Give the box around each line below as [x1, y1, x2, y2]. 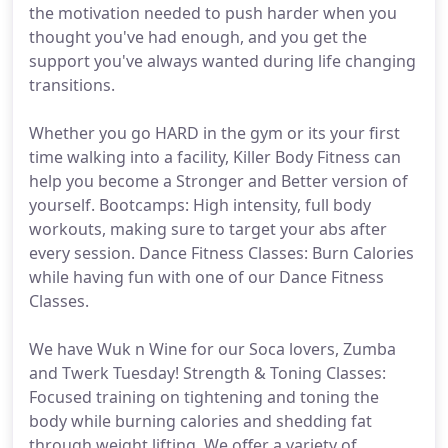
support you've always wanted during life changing [29, 50, 416, 72]
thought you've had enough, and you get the [29, 26, 367, 48]
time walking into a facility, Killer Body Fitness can [29, 146, 401, 168]
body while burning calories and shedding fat [29, 410, 372, 432]
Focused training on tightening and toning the [29, 386, 379, 408]
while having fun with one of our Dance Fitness [29, 266, 384, 288]
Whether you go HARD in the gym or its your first [29, 122, 400, 144]
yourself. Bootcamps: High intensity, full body [29, 194, 371, 216]
